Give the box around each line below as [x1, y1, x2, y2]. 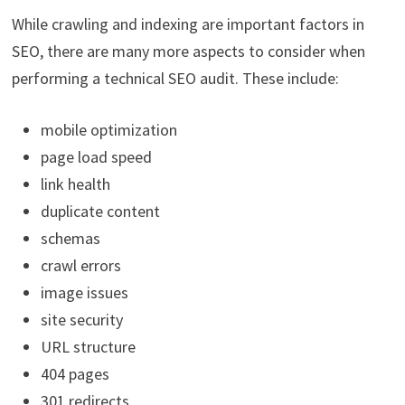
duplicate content [40, 201, 160, 222]
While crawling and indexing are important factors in [11, 14, 364, 35]
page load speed [40, 146, 152, 168]
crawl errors [40, 255, 121, 277]
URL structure [40, 336, 136, 358]
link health [40, 174, 110, 195]
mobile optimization [40, 119, 177, 141]
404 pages [40, 363, 109, 385]
